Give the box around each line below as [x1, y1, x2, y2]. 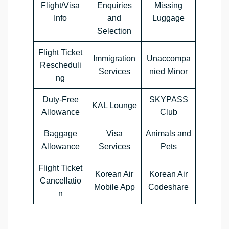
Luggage [152, 14, 185, 23]
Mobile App [94, 182, 135, 192]
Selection [97, 27, 131, 36]
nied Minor [149, 67, 188, 76]
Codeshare [148, 182, 189, 192]
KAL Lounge [91, 101, 137, 110]
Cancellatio [39, 176, 81, 186]
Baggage [43, 129, 77, 139]
